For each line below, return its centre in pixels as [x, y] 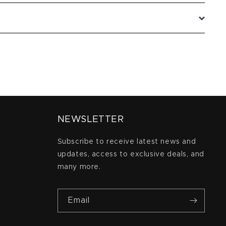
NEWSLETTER [91, 120]
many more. [79, 167]
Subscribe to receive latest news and [127, 142]
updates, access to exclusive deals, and [131, 154]
